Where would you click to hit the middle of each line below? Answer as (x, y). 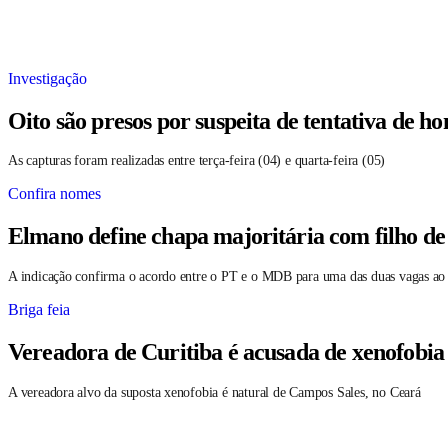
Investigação (47, 78)
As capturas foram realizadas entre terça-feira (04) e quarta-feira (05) (197, 161)
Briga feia (39, 310)
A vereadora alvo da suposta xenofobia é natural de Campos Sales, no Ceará (214, 393)
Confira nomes (54, 194)
